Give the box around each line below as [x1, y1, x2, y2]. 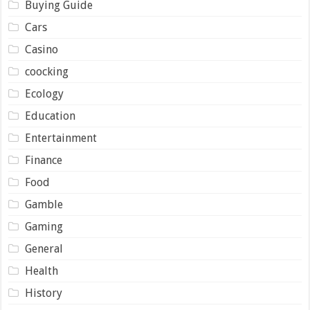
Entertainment [24, 131, 97, 145]
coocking [24, 65, 69, 78]
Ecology [24, 87, 64, 100]
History [24, 286, 62, 300]
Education [24, 109, 75, 122]
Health [24, 264, 58, 277]
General [24, 242, 63, 255]
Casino [24, 43, 58, 56]
